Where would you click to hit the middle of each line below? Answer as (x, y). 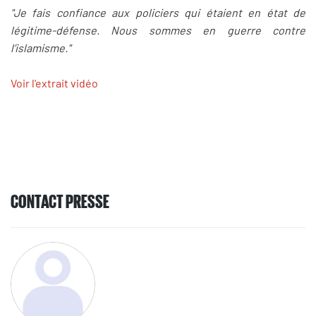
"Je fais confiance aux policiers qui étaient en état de (158, 12)
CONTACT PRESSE (60, 200)
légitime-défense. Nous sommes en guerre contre (158, 30)
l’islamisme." (41, 47)
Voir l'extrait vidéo (54, 83)
